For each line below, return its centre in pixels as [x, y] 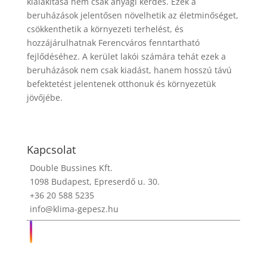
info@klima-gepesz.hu [74, 209]
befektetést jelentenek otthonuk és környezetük [121, 84]
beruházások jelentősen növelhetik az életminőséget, [132, 15]
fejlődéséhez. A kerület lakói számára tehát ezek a [126, 57]
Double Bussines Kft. [71, 168]
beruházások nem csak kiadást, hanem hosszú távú [129, 70]
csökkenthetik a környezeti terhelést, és [105, 29]
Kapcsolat [51, 150]
